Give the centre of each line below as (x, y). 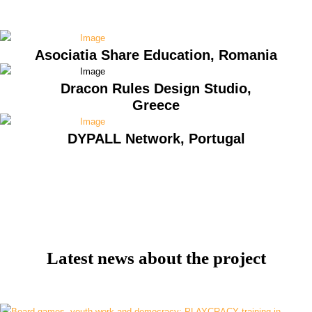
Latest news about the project (156, 258)
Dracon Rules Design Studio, (156, 88)
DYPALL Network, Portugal (156, 139)
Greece (156, 105)
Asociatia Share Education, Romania (156, 55)
